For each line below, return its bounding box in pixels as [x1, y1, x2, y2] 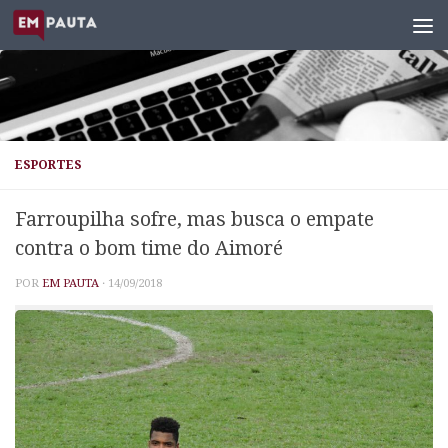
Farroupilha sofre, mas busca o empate [15, 208, 374, 231]
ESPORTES [15, 158, 82, 172]
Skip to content [27, 19, 138, 35]
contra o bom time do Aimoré [15, 237, 283, 260]
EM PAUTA [42, 276, 99, 290]
